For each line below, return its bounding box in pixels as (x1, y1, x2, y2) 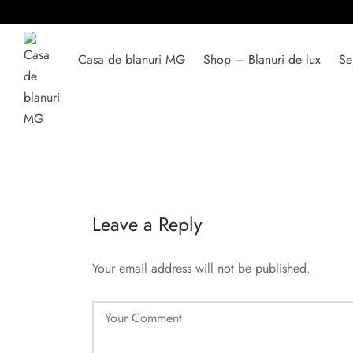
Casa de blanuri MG (78, 50, 185, 69)
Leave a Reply (92, 210, 203, 238)
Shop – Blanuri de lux (203, 50, 321, 69)
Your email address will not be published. (92, 259, 310, 277)
